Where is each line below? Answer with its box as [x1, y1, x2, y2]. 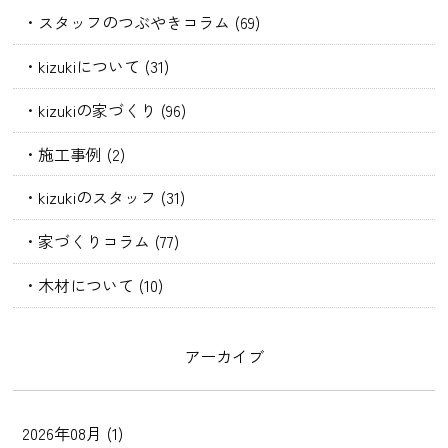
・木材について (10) [22, 273, 164, 298]
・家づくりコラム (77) [22, 229, 180, 254]
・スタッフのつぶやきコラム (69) [22, 9, 261, 34]
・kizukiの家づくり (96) [22, 97, 187, 122]
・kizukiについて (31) [22, 53, 170, 78]
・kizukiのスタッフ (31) [22, 185, 186, 210]
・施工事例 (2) [22, 141, 126, 166]
